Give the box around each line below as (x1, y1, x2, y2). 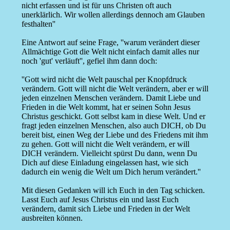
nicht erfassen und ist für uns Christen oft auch (21, 1, 171, 10)
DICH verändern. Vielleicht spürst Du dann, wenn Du (21, 149, 197, 158)
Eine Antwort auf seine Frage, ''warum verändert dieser (21, 38, 200, 47)
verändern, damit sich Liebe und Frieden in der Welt (21, 204, 190, 214)
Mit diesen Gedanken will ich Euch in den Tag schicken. (21, 186, 205, 195)
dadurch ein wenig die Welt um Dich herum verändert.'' (21, 167, 201, 177)
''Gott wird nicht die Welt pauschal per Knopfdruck (21, 75, 187, 84)
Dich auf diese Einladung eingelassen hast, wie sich (21, 158, 188, 167)
